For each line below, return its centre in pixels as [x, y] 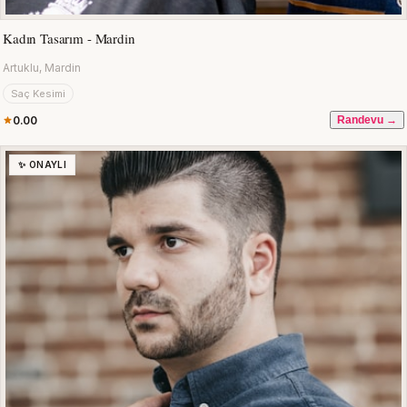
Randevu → [367, 120]
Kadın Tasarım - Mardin [69, 39]
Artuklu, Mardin [42, 68]
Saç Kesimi [38, 94]
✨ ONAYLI [43, 165]
